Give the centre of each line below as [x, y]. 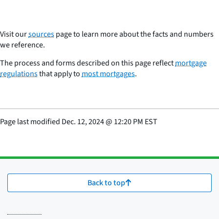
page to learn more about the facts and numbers [134, 34]
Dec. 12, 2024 [83, 121]
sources [41, 34]
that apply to [60, 74]
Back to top [106, 183]
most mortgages [108, 74]
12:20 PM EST [136, 121]
